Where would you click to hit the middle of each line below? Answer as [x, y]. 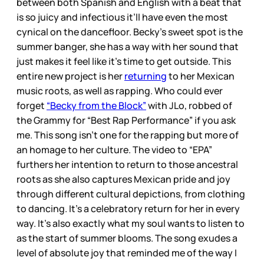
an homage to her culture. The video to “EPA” [114, 149]
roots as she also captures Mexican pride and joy [123, 179]
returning [146, 76]
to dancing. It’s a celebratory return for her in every [128, 208]
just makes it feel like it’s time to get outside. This [124, 61]
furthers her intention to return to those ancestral [127, 164]
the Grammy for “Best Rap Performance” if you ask [126, 120]
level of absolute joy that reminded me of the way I [127, 253]
